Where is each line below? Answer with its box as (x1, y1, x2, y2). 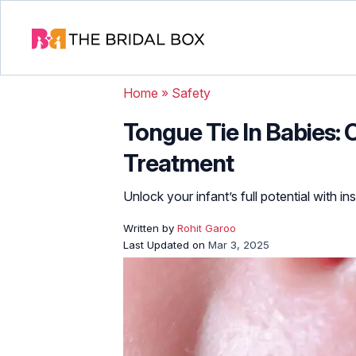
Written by (123, 222, 177, 234)
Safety (172, 85, 211, 101)
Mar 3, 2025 (208, 238, 269, 251)
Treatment (123, 149, 234, 177)
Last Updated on (123, 238, 208, 251)
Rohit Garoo (177, 222, 236, 234)
